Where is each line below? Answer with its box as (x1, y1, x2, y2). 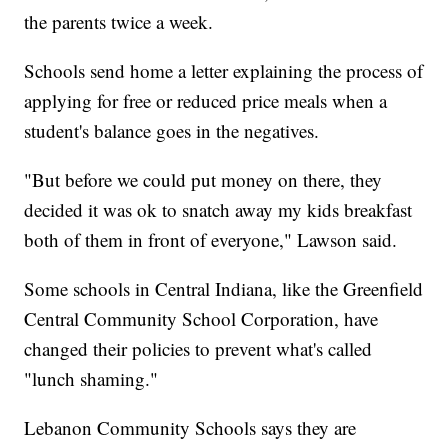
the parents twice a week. (24, 9, 214, 35)
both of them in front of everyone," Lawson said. (24, 227, 398, 253)
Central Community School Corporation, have (24, 306, 379, 332)
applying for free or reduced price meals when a (24, 88, 388, 114)
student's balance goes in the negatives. (24, 118, 320, 144)
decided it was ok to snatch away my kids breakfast (24, 197, 413, 223)
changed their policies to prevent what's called (24, 336, 373, 362)
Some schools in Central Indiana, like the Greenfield (24, 276, 424, 302)
